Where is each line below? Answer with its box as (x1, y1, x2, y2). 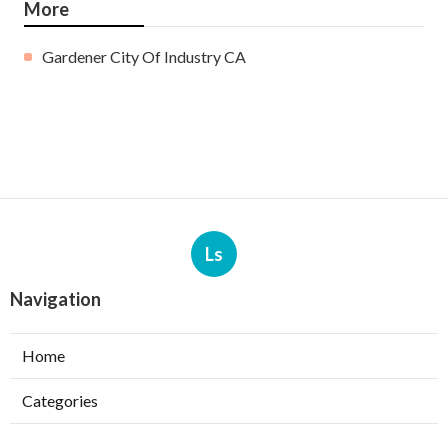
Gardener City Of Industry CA (42, 46, 246, 66)
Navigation (10, 287, 101, 310)
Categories (22, 390, 98, 410)
